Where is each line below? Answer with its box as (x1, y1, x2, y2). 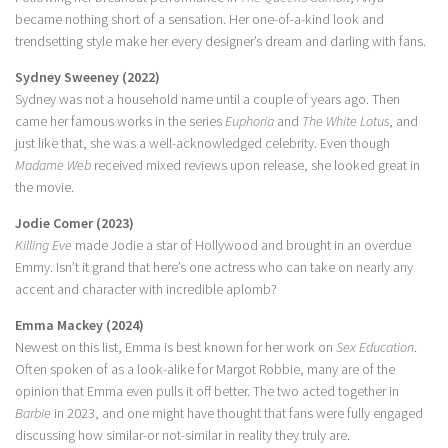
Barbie (15, 404, 51, 423)
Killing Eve (15, 236, 72, 255)
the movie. (15, 178, 74, 197)
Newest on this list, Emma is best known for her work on (15, 338, 336, 357)
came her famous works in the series (15, 112, 225, 131)
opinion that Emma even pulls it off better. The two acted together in (15, 382, 399, 401)
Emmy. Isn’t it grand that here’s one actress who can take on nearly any (15, 258, 413, 277)
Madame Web (15, 156, 91, 175)
